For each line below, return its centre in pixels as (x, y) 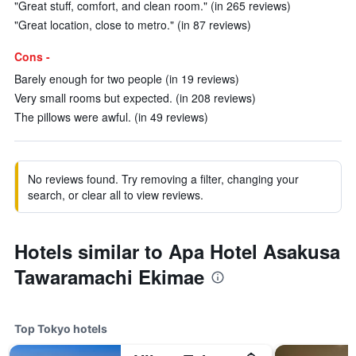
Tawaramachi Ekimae (109, 277)
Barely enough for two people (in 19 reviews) (127, 79)
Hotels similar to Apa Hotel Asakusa (177, 251)
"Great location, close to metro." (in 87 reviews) (133, 25)
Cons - (32, 56)
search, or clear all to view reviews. (116, 195)
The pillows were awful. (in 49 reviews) (111, 117)
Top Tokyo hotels (61, 329)
